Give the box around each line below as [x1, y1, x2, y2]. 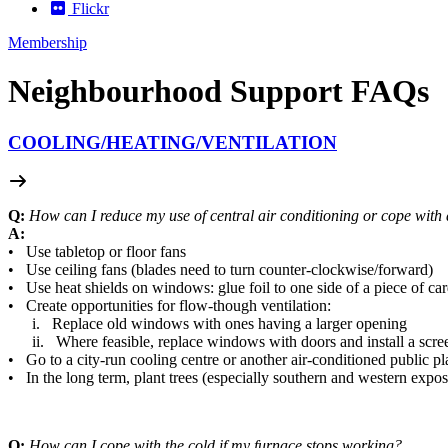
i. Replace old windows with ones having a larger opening [8, 314, 407, 332]
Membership [8, 34, 87, 51]
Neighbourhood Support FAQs [8, 73, 429, 110]
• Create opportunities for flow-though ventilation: [8, 296, 331, 314]
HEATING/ [106, 131, 201, 153]
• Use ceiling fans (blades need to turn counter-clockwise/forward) [8, 260, 433, 278]
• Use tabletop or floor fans [8, 242, 186, 260]
